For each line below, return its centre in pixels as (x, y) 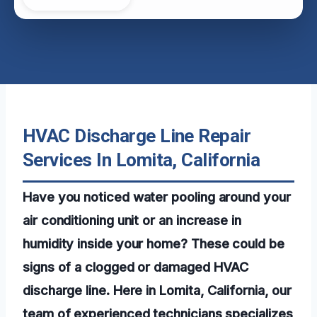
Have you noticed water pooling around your (157, 196)
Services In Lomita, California (142, 160)
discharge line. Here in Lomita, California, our (157, 290)
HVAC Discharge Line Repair (137, 136)
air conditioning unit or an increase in (132, 220)
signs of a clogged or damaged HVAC (136, 266)
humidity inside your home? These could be (154, 243)
